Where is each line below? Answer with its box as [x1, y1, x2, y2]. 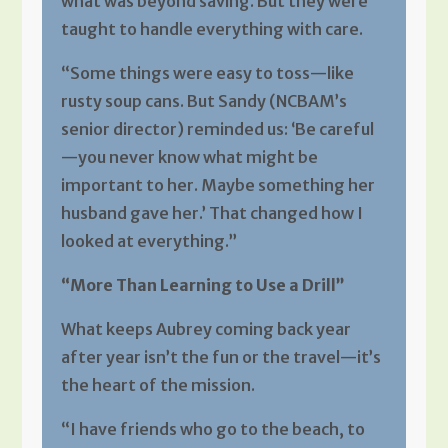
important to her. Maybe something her [60, 174, 375, 195]
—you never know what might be [60, 146, 318, 167]
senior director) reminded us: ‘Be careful [60, 118, 374, 139]
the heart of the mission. [60, 374, 255, 395]
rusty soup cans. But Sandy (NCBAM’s [60, 90, 347, 111]
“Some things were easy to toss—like [60, 62, 354, 83]
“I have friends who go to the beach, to [60, 418, 365, 439]
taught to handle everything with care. [60, 18, 363, 39]
